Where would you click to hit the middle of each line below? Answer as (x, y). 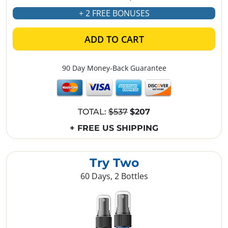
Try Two (114, 163)
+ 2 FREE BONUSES (114, 13)
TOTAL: (93, 112)
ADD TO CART (114, 39)
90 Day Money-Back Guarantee (114, 68)
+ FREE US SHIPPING (114, 128)
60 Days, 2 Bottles (114, 176)
